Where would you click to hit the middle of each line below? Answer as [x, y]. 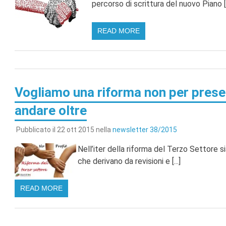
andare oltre [50, 111]
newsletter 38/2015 [145, 130]
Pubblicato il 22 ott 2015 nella [64, 130]
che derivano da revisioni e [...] [129, 161]
